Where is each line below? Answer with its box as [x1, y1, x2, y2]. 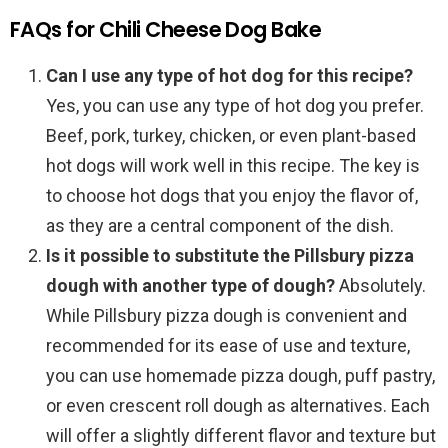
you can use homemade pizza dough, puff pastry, [46, 365, 435, 387]
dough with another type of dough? [46, 275, 335, 297]
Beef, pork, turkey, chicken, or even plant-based [46, 125, 416, 147]
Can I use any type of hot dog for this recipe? [46, 65, 413, 87]
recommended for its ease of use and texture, [46, 335, 410, 357]
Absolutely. [335, 275, 426, 297]
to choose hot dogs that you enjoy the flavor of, [46, 185, 418, 207]
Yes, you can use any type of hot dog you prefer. [46, 95, 424, 117]
